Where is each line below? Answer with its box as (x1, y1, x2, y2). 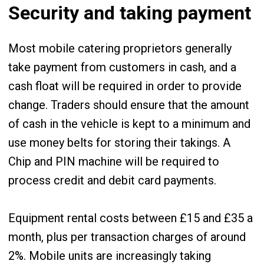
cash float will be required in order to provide (8, 79, 242, 93)
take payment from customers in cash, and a (8, 60, 236, 74)
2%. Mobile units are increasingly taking (8, 249, 211, 263)
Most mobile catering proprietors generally (8, 41, 232, 55)
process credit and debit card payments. (8, 173, 219, 187)
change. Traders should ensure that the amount (8, 98, 249, 112)
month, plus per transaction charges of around (8, 230, 246, 244)
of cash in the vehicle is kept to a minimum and (8, 117, 250, 131)
